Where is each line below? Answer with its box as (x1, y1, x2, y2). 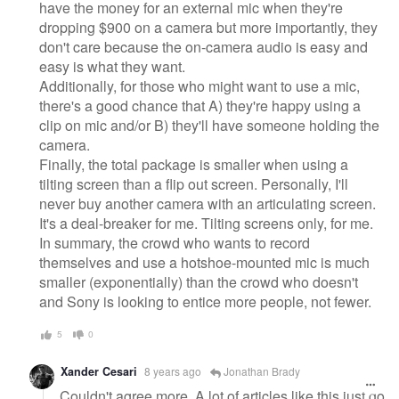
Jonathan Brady (221, 362, 300, 379)
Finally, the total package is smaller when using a (39, 154, 348, 175)
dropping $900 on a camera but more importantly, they (39, 17, 378, 38)
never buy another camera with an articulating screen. (39, 193, 376, 215)
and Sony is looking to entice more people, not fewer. (39, 291, 371, 313)
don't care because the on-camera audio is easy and (39, 37, 368, 58)
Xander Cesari (61, 362, 137, 379)
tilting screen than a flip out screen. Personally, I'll (39, 174, 348, 195)
